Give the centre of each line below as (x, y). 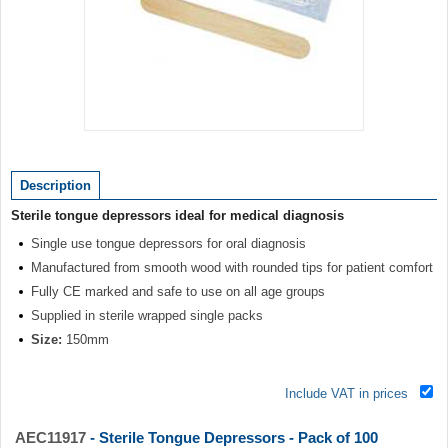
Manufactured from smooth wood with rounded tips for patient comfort (232, 267)
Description (55, 185)
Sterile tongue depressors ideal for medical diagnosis (177, 215)
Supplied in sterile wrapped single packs (147, 315)
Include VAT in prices (346, 393)
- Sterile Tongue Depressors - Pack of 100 (232, 437)
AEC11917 (50, 437)
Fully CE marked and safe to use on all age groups (178, 291)
